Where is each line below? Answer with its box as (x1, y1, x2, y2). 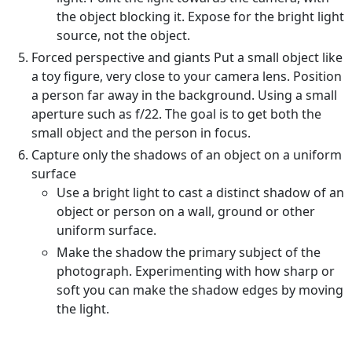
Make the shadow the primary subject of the (57, 244, 321, 262)
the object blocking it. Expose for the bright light (57, 8, 344, 26)
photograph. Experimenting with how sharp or (57, 262, 335, 280)
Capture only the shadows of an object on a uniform (31, 146, 342, 164)
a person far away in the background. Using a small (31, 86, 337, 104)
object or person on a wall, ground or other (57, 203, 315, 221)
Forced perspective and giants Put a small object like (31, 49, 343, 67)
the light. (57, 300, 109, 318)
